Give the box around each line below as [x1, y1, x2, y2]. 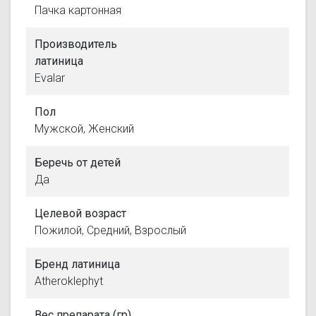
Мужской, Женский [35, 121, 135, 135]
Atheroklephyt [35, 274, 104, 288]
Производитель [35, 37, 118, 51]
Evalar [35, 71, 66, 85]
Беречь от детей [35, 155, 121, 169]
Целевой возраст [35, 206, 127, 220]
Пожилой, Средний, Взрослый [35, 223, 187, 237]
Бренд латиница [35, 257, 121, 271]
